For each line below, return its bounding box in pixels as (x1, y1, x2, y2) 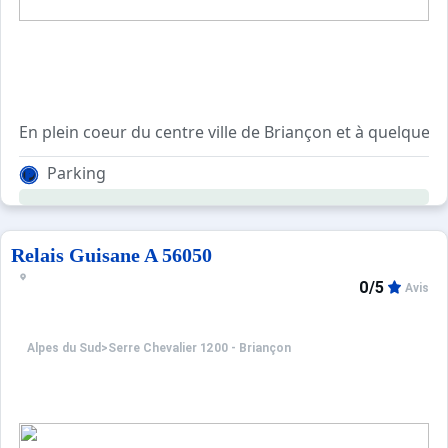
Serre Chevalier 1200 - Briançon (108, 341, 291, 356)
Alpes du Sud (27, 341, 101, 356)
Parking (47, 162, 106, 184)
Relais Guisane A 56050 (11, 244, 212, 266)
